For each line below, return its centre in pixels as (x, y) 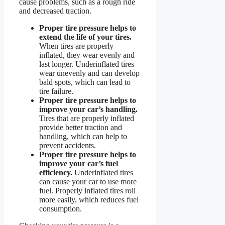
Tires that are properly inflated (87, 119)
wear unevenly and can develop (89, 73)
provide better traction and (81, 128)
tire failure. (56, 91)
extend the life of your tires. (85, 37)
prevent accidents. (68, 146)
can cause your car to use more (88, 182)
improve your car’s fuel (79, 164)
